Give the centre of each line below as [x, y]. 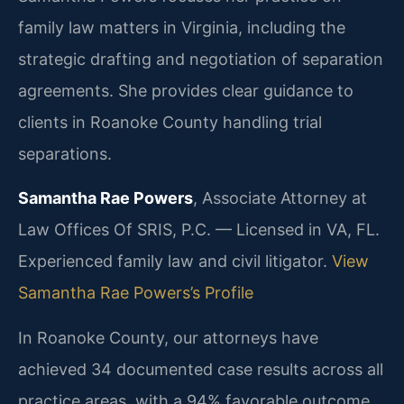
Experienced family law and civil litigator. [175, 262]
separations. [65, 154]
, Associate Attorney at [280, 198]
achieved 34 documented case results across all [201, 369]
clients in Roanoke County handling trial [170, 123]
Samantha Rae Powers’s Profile [136, 293]
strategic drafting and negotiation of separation [201, 60]
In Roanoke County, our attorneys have [168, 337]
